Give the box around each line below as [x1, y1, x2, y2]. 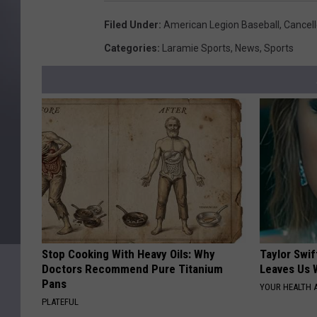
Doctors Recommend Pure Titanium [42, 262, 223, 277]
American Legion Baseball [163, 19, 279, 31]
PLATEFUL [42, 296, 79, 308]
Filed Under [104, 19, 158, 31]
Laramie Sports [162, 42, 231, 54]
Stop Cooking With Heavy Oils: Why [42, 247, 215, 262]
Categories [104, 42, 157, 54]
